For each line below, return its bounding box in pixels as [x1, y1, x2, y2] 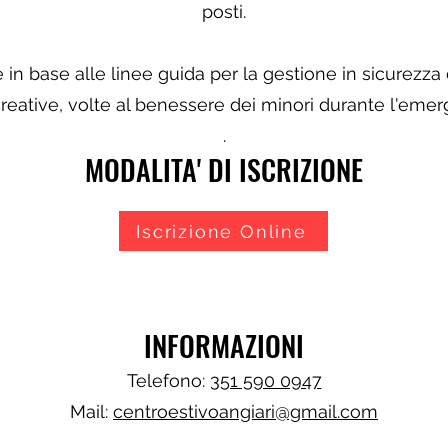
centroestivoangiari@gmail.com [113, 401, 378, 422]
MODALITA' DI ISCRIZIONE [85, 149, 363, 190]
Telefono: [126, 370, 210, 391]
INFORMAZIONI [144, 325, 304, 366]
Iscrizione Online [136, 220, 307, 242]
